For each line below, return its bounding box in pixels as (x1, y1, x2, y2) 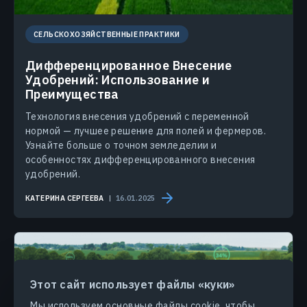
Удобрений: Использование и (25, 72, 210, 88)
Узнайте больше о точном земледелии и (25, 139, 217, 152)
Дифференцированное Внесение (25, 58, 232, 74)
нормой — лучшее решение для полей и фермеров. (25, 125, 266, 138)
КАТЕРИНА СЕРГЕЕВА (25, 193, 104, 203)
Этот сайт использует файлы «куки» (30, 278, 235, 291)
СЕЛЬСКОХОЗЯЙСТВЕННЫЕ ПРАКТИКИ (34, 29, 180, 40)
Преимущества (25, 86, 119, 103)
